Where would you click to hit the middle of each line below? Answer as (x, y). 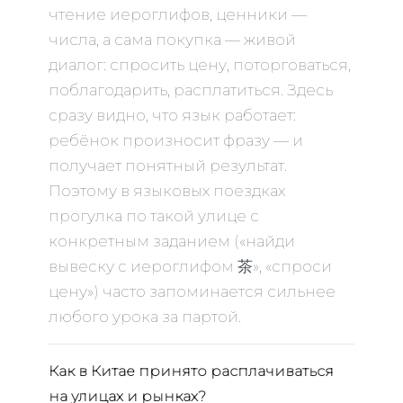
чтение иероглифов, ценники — (178, 14)
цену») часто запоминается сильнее (192, 291)
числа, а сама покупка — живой (172, 39)
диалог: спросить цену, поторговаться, (200, 64)
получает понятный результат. (168, 165)
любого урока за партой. (145, 316)
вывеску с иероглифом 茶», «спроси (190, 266)
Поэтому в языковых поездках (167, 190)
